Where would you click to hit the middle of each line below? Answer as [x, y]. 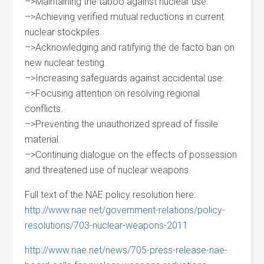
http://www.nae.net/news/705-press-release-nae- [126, 250]
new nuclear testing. [66, 63]
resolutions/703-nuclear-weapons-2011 [107, 225]
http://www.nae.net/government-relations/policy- [125, 210]
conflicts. [44, 109]
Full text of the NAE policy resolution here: [110, 195]
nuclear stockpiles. [64, 32]
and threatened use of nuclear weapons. [108, 170]
